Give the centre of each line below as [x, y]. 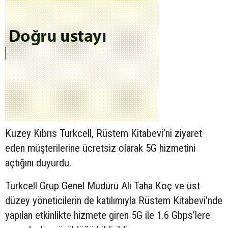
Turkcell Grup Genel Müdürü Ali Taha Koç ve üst [103, 186]
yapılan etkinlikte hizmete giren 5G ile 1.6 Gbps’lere [108, 215]
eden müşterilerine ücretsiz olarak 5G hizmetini [100, 148]
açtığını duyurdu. [38, 163]
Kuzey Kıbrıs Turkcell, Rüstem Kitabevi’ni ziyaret [104, 133]
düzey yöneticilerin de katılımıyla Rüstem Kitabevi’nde [114, 200]
